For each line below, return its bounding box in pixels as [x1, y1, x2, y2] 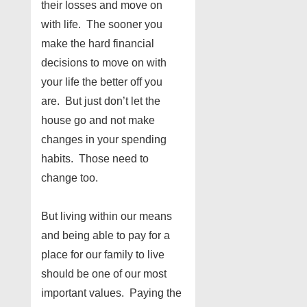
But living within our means [41, 210, 172, 222]
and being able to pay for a [41, 230, 170, 241]
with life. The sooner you [41, 19, 162, 30]
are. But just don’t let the [41, 95, 160, 107]
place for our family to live [41, 249, 164, 260]
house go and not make [41, 114, 155, 126]
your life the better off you [41, 76, 162, 88]
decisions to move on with [41, 57, 167, 69]
